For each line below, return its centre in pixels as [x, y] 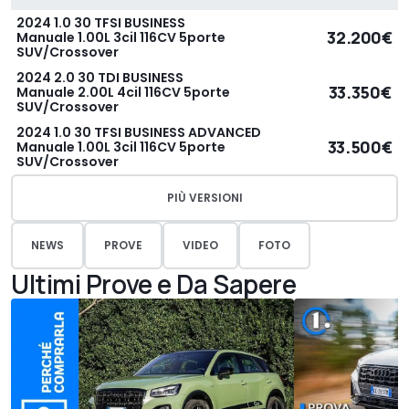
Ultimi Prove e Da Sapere [154, 284]
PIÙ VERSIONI [204, 198]
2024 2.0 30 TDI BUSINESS [100, 78]
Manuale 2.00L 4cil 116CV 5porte [123, 93]
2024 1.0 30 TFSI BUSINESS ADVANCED [139, 133]
